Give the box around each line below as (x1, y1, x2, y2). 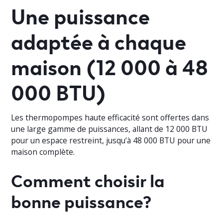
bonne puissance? (11, 188, 152, 213)
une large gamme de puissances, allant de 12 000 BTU (11, 123, 208, 134)
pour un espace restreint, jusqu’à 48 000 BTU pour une (11, 134, 211, 146)
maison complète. (11, 146, 75, 157)
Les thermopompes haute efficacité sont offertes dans (11, 111, 210, 123)
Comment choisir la (11, 167, 165, 192)
